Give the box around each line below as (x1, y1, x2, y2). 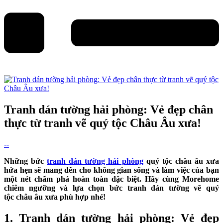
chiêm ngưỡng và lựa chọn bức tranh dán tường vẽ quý (4, 183, 219, 192)
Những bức (4, 156, 47, 165)
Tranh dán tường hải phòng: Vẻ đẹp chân (4, 103, 213, 116)
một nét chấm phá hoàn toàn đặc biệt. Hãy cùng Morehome (4, 174, 219, 183)
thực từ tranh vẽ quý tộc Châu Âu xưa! (4, 116, 201, 129)
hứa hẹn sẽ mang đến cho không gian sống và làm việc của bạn (4, 165, 219, 174)
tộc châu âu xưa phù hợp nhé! (4, 192, 106, 201)
